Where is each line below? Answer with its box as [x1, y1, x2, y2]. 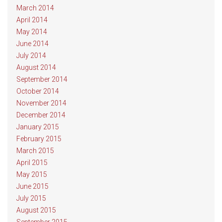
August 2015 [16, 206, 56, 214]
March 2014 [16, 4, 54, 12]
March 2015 [16, 147, 54, 155]
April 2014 [16, 16, 48, 24]
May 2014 [16, 28, 47, 36]
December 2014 [16, 111, 65, 119]
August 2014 [16, 63, 56, 71]
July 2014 [16, 52, 46, 59]
